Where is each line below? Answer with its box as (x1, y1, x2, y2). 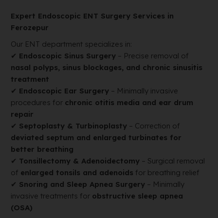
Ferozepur (11, 23, 49, 32)
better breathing (11, 145, 74, 154)
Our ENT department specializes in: (11, 39, 132, 49)
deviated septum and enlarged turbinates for (11, 133, 182, 142)
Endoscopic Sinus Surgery (19, 51, 116, 60)
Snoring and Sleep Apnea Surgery (19, 180, 145, 189)
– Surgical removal (140, 156, 205, 165)
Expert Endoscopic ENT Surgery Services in (11, 11, 174, 20)
